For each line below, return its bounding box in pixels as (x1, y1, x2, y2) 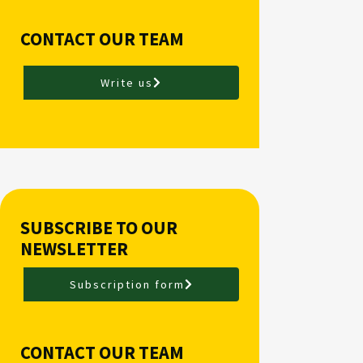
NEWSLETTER (20, 237, 128, 260)
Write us (100, 75, 153, 90)
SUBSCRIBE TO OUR (20, 216, 177, 239)
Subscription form (69, 277, 185, 292)
